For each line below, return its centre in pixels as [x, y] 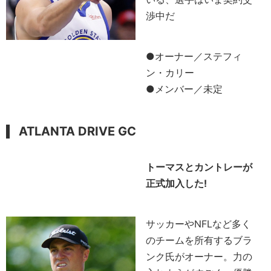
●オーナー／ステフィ [194, 56]
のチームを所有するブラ [199, 240]
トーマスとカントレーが [199, 167]
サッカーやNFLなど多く [199, 224]
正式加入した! [177, 183]
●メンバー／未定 [184, 89]
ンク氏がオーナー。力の [199, 256]
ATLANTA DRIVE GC [77, 131]
